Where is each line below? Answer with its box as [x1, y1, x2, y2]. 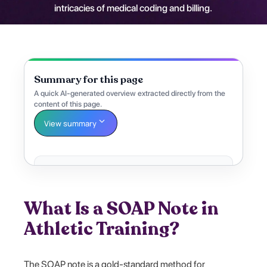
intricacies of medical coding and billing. [54, 2, 213, 14]
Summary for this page [34, 73, 144, 87]
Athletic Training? [24, 216, 180, 241]
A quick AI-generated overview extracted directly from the [34, 89, 226, 98]
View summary [44, 117, 97, 129]
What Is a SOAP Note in [24, 196, 219, 221]
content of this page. [34, 100, 103, 109]
